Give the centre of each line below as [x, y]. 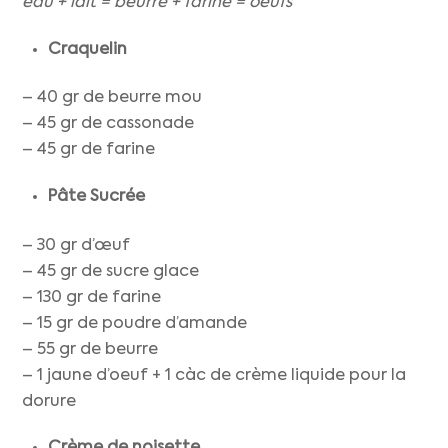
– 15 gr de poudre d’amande [135, 323]
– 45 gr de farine [89, 150]
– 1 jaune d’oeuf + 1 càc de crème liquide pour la [214, 375]
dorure [49, 401]
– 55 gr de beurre [90, 349]
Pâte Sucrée [96, 197]
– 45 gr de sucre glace [111, 271]
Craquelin [87, 49]
